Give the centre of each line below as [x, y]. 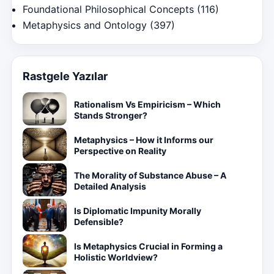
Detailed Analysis [110, 186]
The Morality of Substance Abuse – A [150, 175]
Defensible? [99, 222]
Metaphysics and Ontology [85, 25]
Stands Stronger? [111, 115]
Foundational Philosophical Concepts [108, 9]
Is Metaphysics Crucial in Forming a [148, 246]
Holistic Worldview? [116, 257]
